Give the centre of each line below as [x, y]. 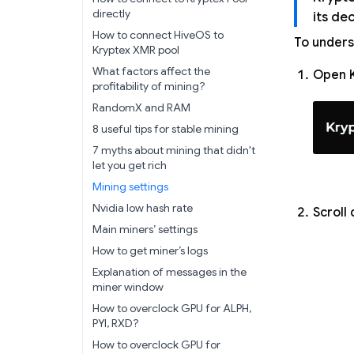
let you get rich [130, 165]
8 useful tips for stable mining [166, 129]
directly [111, 13]
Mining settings [130, 186]
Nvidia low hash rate [143, 208]
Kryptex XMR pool [136, 50]
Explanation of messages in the [169, 272]
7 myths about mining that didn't [174, 150]
